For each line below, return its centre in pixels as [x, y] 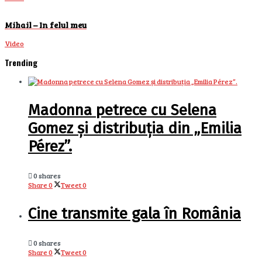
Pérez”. [50, 146]
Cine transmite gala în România [135, 213]
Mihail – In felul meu [46, 25]
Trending [21, 62]
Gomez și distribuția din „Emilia [135, 128]
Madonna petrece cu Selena [122, 110]
